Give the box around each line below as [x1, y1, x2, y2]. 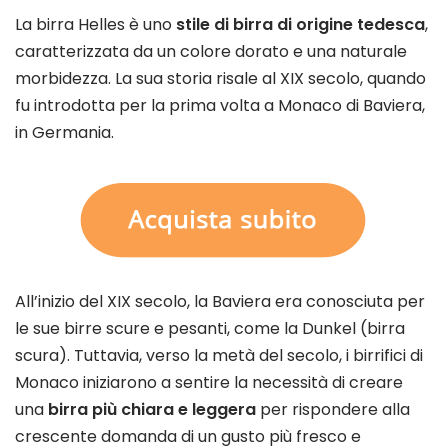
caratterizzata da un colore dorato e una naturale [15, 40, 407, 64]
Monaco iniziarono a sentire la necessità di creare [15, 371, 403, 395]
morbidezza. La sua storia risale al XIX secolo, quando [15, 67, 426, 91]
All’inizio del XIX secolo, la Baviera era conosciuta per [15, 290, 425, 314]
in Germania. [15, 121, 114, 145]
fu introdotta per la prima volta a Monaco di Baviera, [15, 94, 425, 118]
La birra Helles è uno [15, 13, 176, 37]
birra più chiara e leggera [48, 398, 256, 422]
